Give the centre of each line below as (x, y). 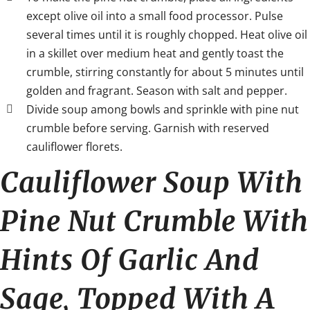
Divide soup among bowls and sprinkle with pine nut (163, 109)
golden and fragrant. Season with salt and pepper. (157, 90)
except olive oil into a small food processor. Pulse (155, 16)
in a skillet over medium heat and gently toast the (155, 53)
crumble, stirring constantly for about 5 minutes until (165, 72)
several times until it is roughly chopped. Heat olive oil (167, 34)
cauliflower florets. (75, 146)
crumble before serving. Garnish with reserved (148, 128)
